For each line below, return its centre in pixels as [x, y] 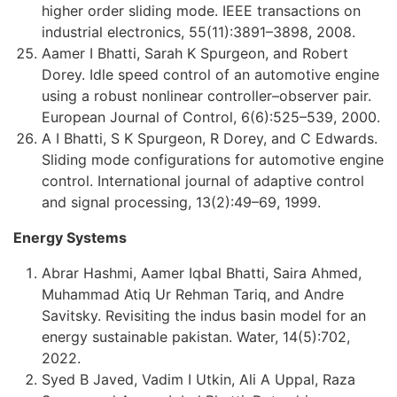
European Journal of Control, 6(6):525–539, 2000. [211, 117]
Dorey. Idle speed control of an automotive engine [210, 74]
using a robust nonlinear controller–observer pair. [206, 95]
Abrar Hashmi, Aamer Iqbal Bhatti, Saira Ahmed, [202, 272]
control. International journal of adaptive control [203, 180]
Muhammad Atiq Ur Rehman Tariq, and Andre [193, 294]
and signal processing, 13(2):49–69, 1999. [181, 202]
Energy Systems [70, 237]
